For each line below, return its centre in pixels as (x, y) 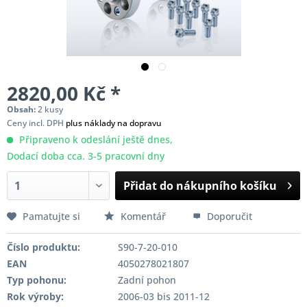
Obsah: (22, 109)
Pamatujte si (51, 216)
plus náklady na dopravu (114, 123)
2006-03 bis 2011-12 (163, 296)
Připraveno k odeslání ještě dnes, (95, 139)
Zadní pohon (147, 280)
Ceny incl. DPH (36, 123)
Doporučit (228, 216)
